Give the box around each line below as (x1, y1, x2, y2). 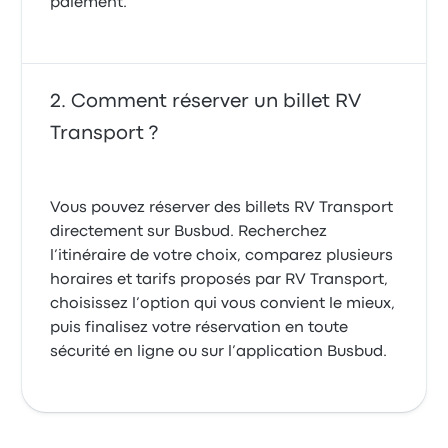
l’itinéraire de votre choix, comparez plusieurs (50, 249, 394, 263)
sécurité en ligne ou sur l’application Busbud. (50, 345, 388, 359)
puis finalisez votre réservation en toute (50, 321, 349, 335)
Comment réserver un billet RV (71, 93, 362, 110)
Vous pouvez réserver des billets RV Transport (50, 201, 394, 215)
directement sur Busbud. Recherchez (50, 225, 328, 239)
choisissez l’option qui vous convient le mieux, (50, 297, 396, 311)
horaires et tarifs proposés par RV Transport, (50, 273, 389, 287)
